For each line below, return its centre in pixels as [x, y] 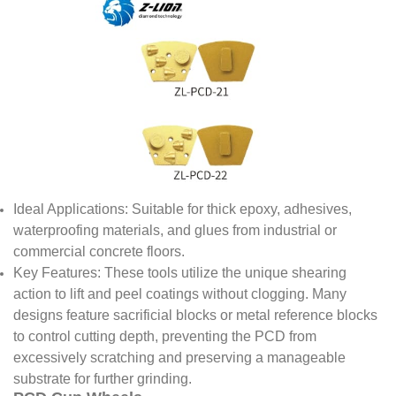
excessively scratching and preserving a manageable [179, 358]
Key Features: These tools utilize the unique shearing [180, 273]
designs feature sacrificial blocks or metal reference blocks [195, 316]
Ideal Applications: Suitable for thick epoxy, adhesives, [183, 209]
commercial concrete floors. [99, 252]
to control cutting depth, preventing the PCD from [165, 337]
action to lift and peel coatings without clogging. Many [180, 294]
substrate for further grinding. [103, 379]
